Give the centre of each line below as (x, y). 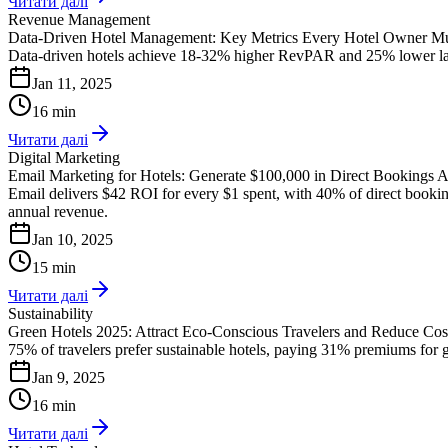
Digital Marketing (64, 157)
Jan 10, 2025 (72, 239)
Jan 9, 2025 (68, 377)
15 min (54, 267)
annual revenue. (58, 211)
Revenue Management (79, 19)
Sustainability (50, 313)
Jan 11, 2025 (72, 83)
